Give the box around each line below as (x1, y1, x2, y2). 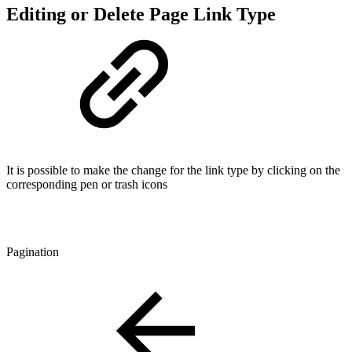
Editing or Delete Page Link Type (6, 4, 276, 25)
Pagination (6, 245, 59, 259)
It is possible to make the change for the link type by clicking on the (6, 163, 340, 178)
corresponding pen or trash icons (6, 178, 167, 192)
